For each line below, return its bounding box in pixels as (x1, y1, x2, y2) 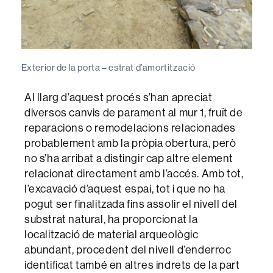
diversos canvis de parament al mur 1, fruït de (24, 105, 243, 119)
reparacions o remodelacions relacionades (24, 120, 236, 135)
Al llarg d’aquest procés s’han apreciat (24, 90, 213, 104)
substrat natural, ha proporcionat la (24, 211, 198, 226)
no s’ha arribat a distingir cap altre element (24, 151, 234, 165)
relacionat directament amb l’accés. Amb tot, (24, 166, 244, 180)
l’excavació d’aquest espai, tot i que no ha (24, 181, 225, 196)
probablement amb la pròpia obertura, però (24, 135, 236, 150)
